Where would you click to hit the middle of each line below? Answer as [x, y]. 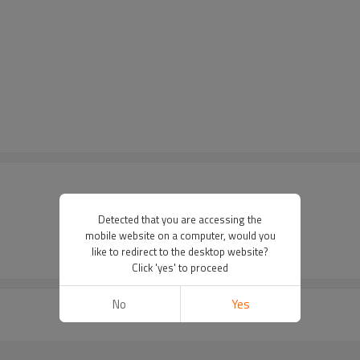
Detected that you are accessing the [180, 219]
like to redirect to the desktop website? [180, 251]
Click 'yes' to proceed [180, 267]
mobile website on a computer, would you [180, 235]
